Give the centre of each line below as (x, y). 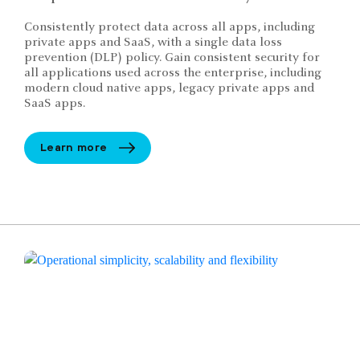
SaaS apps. (55, 103)
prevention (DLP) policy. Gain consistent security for (172, 57)
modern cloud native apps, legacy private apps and (169, 88)
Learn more (74, 147)
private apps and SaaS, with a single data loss (153, 42)
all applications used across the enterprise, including (173, 73)
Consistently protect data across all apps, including (170, 27)
